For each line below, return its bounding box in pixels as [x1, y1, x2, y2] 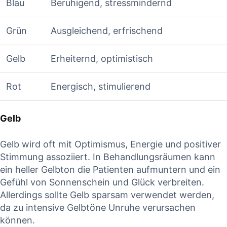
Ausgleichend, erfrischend [51, 25, 163, 36]
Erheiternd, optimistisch [51, 53, 153, 64]
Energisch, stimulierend [51, 81, 150, 92]
